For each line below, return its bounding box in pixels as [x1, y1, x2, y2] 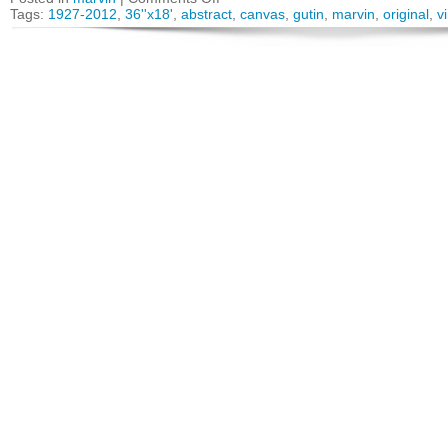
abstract [181, 6, 232, 22]
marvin [332, 6, 375, 22]
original [383, 6, 429, 22]
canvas [240, 6, 285, 22]
